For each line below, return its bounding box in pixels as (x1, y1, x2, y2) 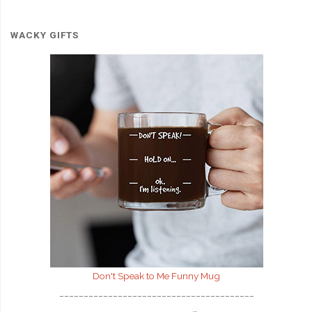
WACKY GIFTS (10, 29, 79, 41)
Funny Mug (169, 270, 220, 281)
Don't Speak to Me (93, 270, 169, 281)
